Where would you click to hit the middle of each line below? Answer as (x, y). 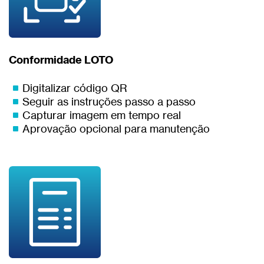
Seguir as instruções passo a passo (109, 102)
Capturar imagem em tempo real (101, 115)
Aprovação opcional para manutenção (116, 129)
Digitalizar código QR (75, 88)
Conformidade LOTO (61, 60)
